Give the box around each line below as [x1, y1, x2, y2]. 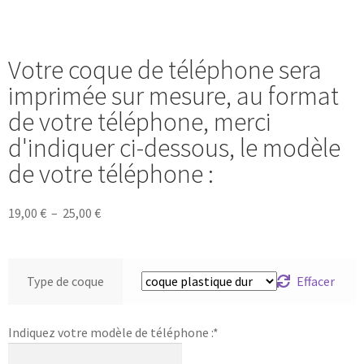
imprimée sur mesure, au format [8, 79, 339, 112]
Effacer [297, 272, 336, 289]
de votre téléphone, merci [8, 105, 271, 138]
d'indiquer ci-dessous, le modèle [8, 131, 340, 164]
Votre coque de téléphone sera [8, 53, 322, 86]
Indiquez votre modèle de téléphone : [8, 324, 213, 341]
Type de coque [26, 272, 104, 289]
